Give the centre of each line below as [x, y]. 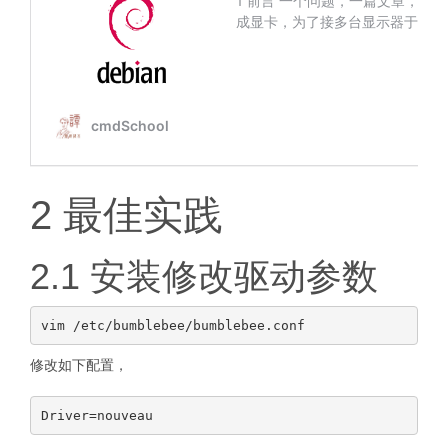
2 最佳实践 [126, 215]
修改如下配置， [79, 365]
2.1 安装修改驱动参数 [204, 276]
